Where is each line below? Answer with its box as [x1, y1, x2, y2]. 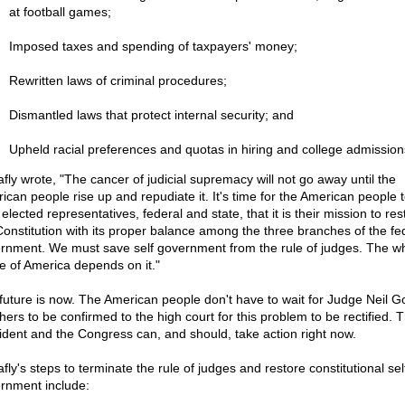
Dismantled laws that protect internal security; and [8, 108, 294, 122]
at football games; [8, 5, 111, 19]
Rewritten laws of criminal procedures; [8, 73, 227, 88]
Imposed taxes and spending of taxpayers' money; [8, 39, 297, 53]
